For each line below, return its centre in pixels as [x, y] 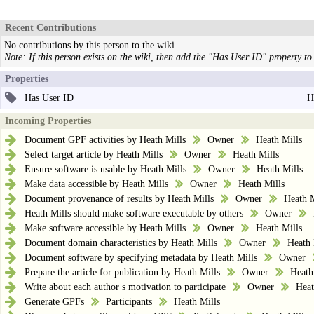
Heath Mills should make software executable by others [134, 213]
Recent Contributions [50, 27]
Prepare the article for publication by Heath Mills [122, 272]
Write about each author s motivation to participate [125, 286]
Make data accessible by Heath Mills [96, 183]
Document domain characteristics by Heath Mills [121, 242]
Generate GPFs [54, 301]
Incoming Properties [48, 121]
